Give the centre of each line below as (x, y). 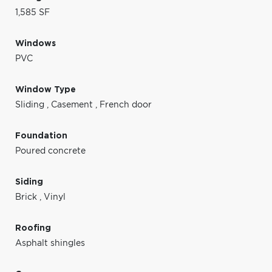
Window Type (46, 90)
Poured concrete (50, 151)
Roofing (33, 228)
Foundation (41, 136)
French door (126, 105)
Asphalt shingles (50, 243)
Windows (36, 43)
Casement (73, 105)
